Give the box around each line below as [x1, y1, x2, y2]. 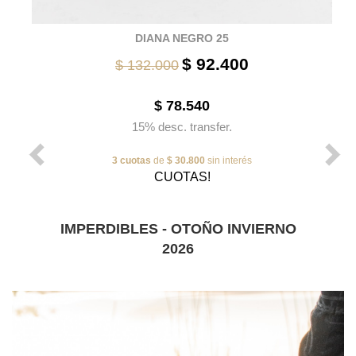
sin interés [205, 155, 252, 166]
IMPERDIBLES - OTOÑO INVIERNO [60, 221, 296, 237]
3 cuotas [112, 155, 151, 166]
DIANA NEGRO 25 [135, 32, 229, 44]
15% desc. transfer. [132, 120, 232, 133]
